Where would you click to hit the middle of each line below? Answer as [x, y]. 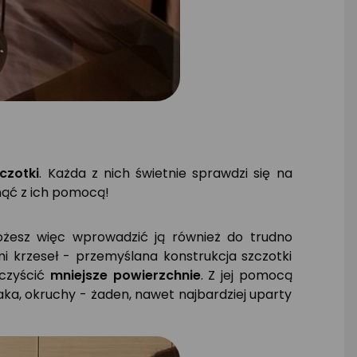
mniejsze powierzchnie [125, 275]
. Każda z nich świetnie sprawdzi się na [166, 173]
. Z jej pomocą [246, 275]
